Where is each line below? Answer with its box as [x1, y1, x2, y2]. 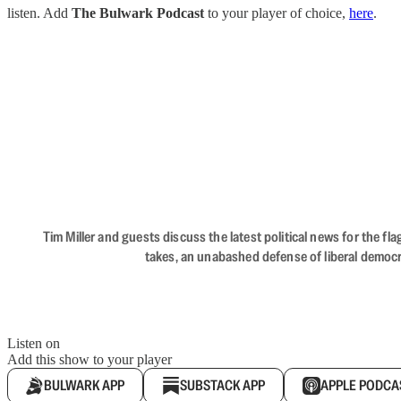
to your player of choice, [204, 5, 349, 21]
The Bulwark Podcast [72, 5, 204, 21]
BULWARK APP [44, 376, 124, 395]
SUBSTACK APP [180, 376, 265, 395]
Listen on [7, 336, 60, 351]
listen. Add [7, 5, 72, 21]
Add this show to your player [7, 352, 172, 367]
